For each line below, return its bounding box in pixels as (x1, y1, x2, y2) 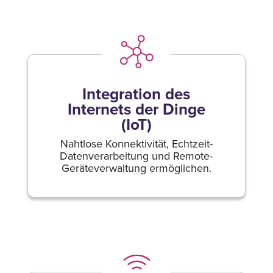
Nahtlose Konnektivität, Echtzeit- (60, 136, 213, 151)
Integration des (82, 82, 191, 105)
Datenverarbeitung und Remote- (60, 148, 213, 163)
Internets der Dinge (67, 97, 205, 121)
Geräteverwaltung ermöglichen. (61, 160, 211, 175)
